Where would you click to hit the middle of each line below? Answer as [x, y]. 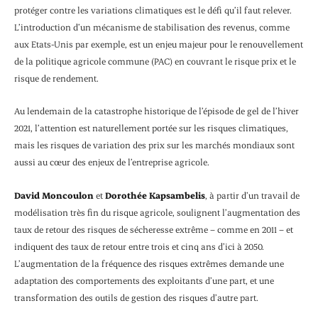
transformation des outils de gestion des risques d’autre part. [136, 297]
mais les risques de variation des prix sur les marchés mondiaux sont [154, 145]
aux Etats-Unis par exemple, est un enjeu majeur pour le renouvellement [159, 44]
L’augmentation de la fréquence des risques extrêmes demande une [149, 263]
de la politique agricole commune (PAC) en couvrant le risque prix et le [155, 61]
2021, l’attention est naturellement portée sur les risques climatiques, [151, 128]
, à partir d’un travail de [252, 195]
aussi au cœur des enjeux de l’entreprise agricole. [112, 162]
